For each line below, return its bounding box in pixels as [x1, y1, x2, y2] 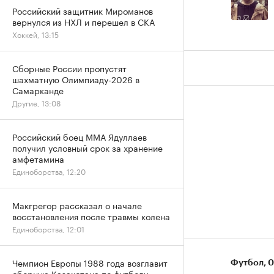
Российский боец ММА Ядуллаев [12, 130, 147, 143]
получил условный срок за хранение [12, 141, 163, 154]
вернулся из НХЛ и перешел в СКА [12, 15, 155, 28]
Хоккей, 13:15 [12, 28, 59, 40]
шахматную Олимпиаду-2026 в [12, 72, 139, 86]
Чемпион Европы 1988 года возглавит [12, 256, 168, 269]
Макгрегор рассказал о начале [12, 198, 142, 212]
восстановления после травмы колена [12, 209, 170, 223]
